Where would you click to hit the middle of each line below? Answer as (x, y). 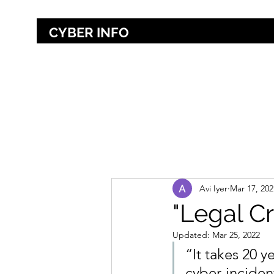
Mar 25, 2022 (236, 235)
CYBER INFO (89, 32)
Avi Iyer (213, 188)
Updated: (192, 235)
